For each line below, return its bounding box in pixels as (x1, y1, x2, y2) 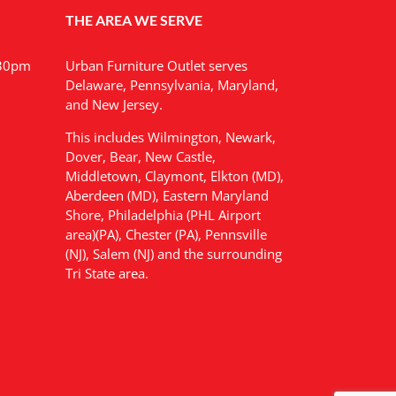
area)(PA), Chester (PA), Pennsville (65, 225, 267, 243)
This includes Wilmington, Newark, (65, 127, 276, 146)
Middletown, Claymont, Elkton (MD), (65, 166, 284, 185)
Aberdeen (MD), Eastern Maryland (65, 186, 269, 204)
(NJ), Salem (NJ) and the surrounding (65, 244, 282, 263)
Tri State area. (65, 263, 148, 282)
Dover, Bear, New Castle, (65, 147, 216, 165)
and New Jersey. (65, 95, 163, 113)
